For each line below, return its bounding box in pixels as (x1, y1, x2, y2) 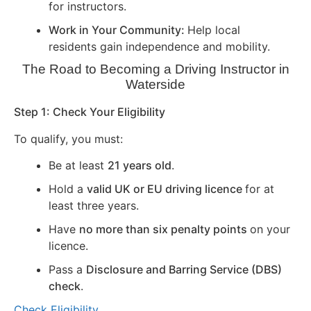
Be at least (49, 158, 108, 173)
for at (245, 182, 274, 196)
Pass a (49, 262, 86, 277)
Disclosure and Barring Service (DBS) (86, 262, 282, 277)
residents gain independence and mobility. (49, 40, 270, 54)
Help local (187, 23, 240, 37)
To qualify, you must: (14, 131, 123, 146)
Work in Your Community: (49, 23, 187, 37)
